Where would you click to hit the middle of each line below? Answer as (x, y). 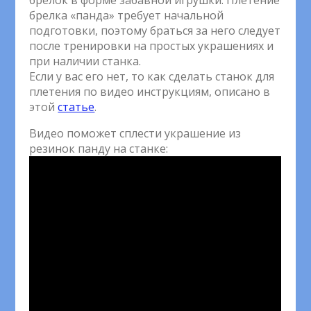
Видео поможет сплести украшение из (135, 133)
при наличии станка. (85, 61)
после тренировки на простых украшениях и (152, 46)
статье (76, 107)
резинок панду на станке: (99, 149)
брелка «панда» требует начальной (127, 15)
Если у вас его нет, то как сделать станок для (152, 76)
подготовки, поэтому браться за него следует (155, 31)
